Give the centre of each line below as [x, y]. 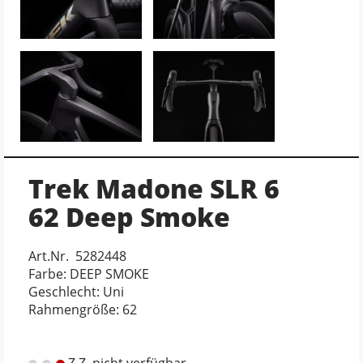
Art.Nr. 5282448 [77, 256]
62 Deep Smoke [129, 216]
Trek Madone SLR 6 [154, 188]
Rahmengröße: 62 [83, 309]
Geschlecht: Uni [76, 291]
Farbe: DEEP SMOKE [89, 273]
